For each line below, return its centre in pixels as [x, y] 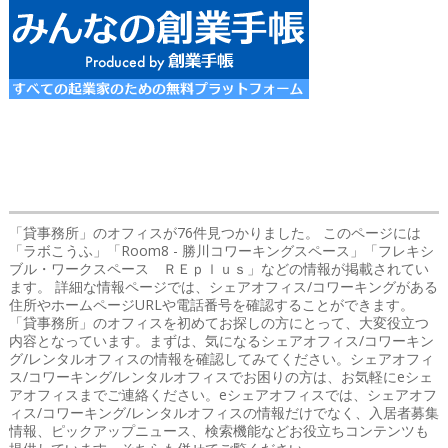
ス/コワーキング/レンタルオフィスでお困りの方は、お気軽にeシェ [220, 376]
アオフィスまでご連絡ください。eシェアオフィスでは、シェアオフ [222, 394]
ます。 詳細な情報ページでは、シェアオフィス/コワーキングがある [223, 286]
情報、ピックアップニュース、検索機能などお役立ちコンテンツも [218, 430]
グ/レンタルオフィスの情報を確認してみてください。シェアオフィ [221, 358]
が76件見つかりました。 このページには [291, 232]
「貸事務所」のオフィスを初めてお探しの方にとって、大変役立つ [218, 322]
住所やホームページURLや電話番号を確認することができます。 [211, 304]
